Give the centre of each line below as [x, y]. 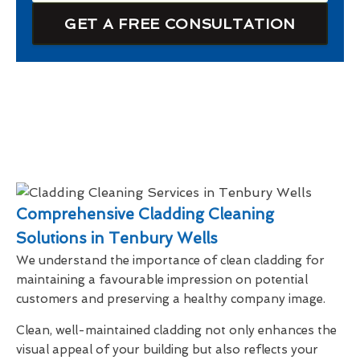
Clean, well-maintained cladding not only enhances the [176, 330]
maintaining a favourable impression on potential [162, 279]
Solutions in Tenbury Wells [117, 238]
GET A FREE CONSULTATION [180, 23]
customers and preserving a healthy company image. [171, 299]
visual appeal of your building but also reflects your [167, 349]
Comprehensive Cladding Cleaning [145, 214]
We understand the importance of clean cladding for [170, 260]
